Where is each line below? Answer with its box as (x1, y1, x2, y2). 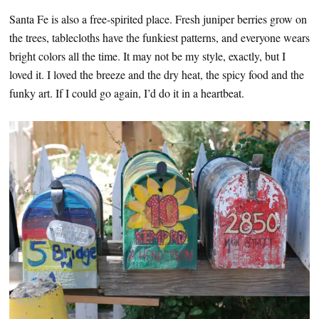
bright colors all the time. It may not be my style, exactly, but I (9, 48, 286, 63)
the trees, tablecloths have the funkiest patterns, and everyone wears (9, 29, 310, 45)
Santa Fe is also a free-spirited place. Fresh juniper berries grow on (9, 11, 307, 26)
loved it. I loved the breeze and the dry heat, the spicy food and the (9, 66, 304, 82)
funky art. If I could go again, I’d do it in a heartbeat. (9, 85, 244, 100)
